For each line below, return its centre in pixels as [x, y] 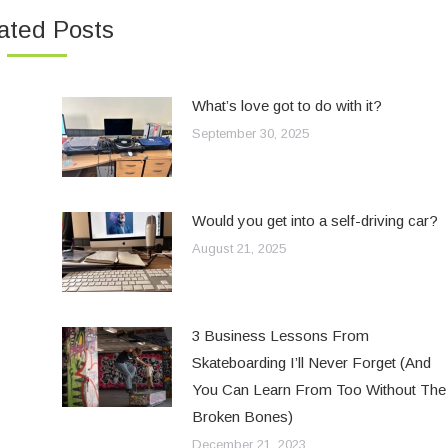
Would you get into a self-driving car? [314, 220]
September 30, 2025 [250, 133]
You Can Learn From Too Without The [318, 389]
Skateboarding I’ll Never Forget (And [311, 362]
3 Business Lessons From [280, 335]
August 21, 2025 [238, 248]
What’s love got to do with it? [286, 105]
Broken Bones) [242, 416]
